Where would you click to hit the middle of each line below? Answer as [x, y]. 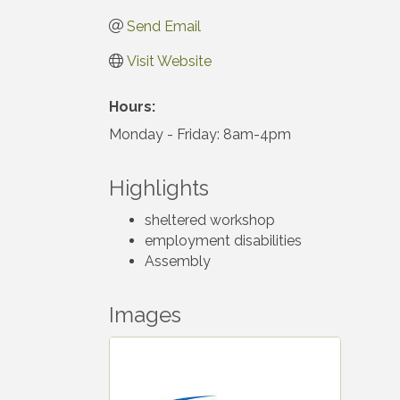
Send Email [164, 26]
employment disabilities [223, 240]
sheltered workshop [210, 220]
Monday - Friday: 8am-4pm [200, 134]
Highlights [159, 187]
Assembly [178, 261]
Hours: [132, 106]
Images [145, 314]
